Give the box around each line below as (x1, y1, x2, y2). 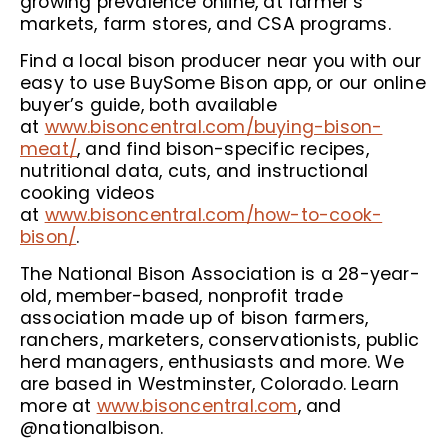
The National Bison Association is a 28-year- (20, 262, 420, 286)
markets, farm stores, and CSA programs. (20, 12, 402, 36)
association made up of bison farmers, (20, 306, 369, 330)
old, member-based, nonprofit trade (20, 284, 343, 308)
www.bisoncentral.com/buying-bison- (44, 115, 383, 139)
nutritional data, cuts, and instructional (20, 159, 369, 183)
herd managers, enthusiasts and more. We (20, 350, 404, 374)
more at (20, 394, 97, 418)
